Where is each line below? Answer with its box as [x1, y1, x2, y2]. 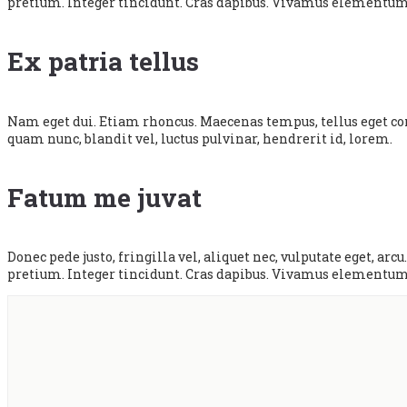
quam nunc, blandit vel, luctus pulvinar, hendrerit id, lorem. [7, 129, 392, 147]
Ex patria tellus [7, 45, 199, 79]
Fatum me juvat [7, 180, 202, 214]
